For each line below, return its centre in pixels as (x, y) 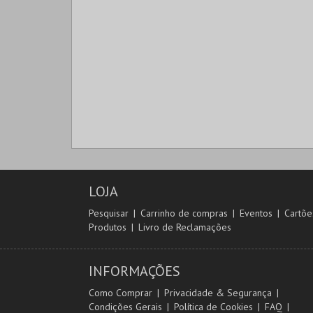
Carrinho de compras (184, 213)
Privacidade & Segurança (218, 293)
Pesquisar (109, 213)
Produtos (108, 227)
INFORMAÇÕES (134, 271)
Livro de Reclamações (185, 227)
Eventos (256, 213)
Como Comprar (121, 293)
